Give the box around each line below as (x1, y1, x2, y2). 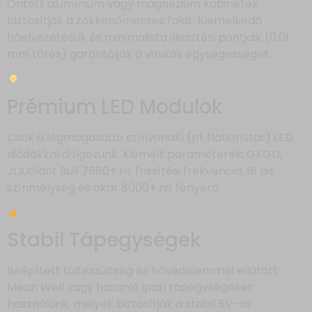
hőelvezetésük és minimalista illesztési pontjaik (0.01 (7, 29, 289, 46)
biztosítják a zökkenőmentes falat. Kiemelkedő (7, 13, 262, 29)
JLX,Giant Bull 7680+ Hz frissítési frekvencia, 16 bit (7, 162, 274, 179)
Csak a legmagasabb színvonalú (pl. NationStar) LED (7, 129, 293, 146)
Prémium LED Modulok (7, 93, 222, 120)
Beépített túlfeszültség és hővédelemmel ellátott (7, 262, 278, 279)
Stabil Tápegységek (7, 226, 201, 253)
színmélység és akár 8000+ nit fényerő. (7, 179, 221, 196)
